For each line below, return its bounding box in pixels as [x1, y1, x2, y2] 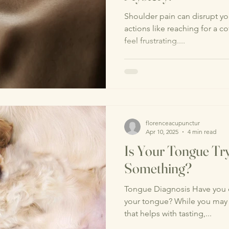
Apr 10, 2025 [146, 128, 178, 136]
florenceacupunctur [146, 119, 200, 127]
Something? [124, 159, 192, 177]
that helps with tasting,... [124, 209, 212, 219]
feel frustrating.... [124, 35, 185, 45]
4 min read [188, 128, 216, 136]
